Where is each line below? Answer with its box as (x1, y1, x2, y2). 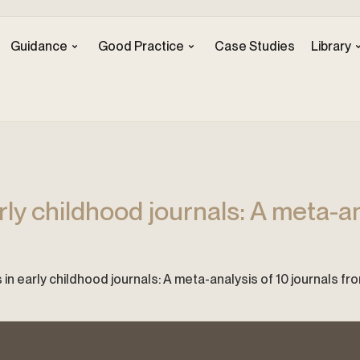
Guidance (10, 39, 67, 54)
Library (310, 39, 351, 54)
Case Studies (214, 39, 295, 54)
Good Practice (97, 39, 184, 54)
